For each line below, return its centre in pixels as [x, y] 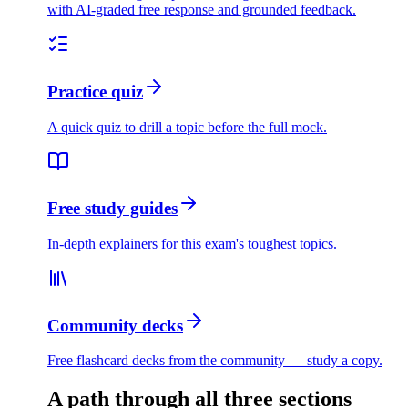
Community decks [115, 325]
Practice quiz [95, 91]
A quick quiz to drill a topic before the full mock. [187, 127]
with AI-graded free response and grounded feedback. [202, 10]
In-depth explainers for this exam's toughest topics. [192, 243]
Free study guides [112, 209]
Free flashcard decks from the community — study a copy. [215, 361]
